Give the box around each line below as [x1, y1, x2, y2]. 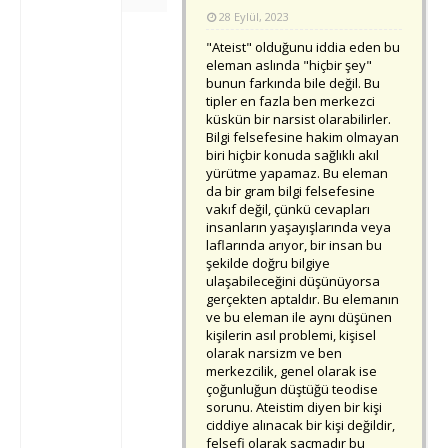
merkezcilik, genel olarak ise [206, 362, 377, 381]
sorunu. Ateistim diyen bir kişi [206, 398, 382, 417]
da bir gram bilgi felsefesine [206, 182, 375, 201]
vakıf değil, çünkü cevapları [206, 200, 370, 219]
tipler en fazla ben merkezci [206, 92, 375, 111]
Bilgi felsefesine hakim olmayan [206, 128, 399, 147]
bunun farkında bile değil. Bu [206, 74, 380, 93]
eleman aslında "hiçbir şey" [206, 56, 372, 75]
